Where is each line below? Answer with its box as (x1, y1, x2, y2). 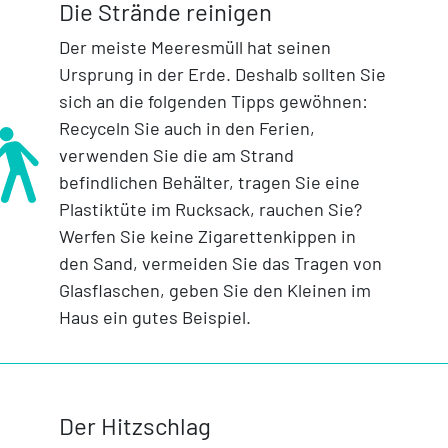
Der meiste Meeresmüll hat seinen (58, 36, 331, 59)
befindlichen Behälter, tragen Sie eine (58, 171, 360, 194)
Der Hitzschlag (58, 411, 211, 441)
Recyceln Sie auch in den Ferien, (58, 117, 315, 140)
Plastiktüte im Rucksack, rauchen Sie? (58, 198, 362, 221)
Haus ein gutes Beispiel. (58, 306, 251, 329)
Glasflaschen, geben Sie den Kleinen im (58, 279, 371, 302)
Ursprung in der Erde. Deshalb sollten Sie (58, 63, 386, 86)
